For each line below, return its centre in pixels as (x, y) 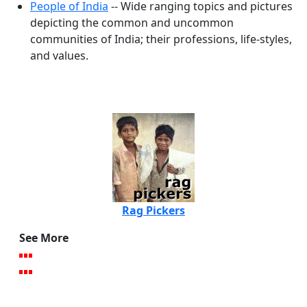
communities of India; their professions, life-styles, (161, 39)
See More (44, 238)
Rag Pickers (153, 211)
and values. (59, 56)
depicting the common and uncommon (132, 23)
